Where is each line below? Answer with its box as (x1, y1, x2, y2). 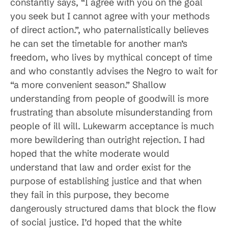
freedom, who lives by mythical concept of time (10, 51, 212, 64)
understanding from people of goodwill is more (10, 93, 209, 105)
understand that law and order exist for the (10, 161, 191, 174)
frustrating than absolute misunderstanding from (10, 106, 213, 119)
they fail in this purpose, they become (10, 189, 169, 201)
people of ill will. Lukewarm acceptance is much (10, 120, 214, 132)
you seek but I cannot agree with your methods (10, 10, 210, 22)
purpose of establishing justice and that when (10, 175, 202, 187)
